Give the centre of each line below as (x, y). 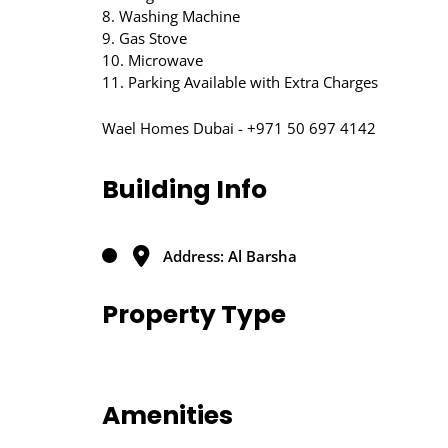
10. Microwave (152, 60)
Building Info (184, 190)
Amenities (167, 416)
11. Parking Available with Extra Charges (240, 82)
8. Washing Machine (171, 16)
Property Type (194, 315)
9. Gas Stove (144, 38)
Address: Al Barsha (230, 256)
